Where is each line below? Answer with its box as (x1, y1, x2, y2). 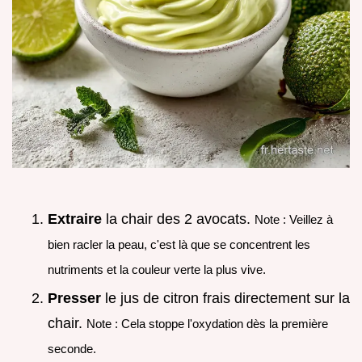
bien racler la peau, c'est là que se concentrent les (48, 237, 310, 251)
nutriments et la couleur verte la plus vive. (48, 262, 266, 276)
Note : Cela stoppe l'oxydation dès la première (86, 317, 328, 331)
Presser (48, 290, 101, 307)
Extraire (48, 210, 102, 227)
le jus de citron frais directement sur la (101, 290, 350, 307)
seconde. (48, 342, 96, 356)
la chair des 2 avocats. (102, 210, 255, 227)
